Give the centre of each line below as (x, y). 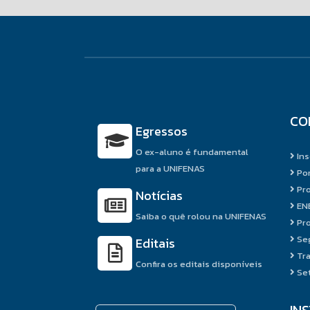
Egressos (162, 131)
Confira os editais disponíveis (199, 264)
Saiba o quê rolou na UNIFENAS (201, 216)
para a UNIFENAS (170, 168)
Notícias (159, 195)
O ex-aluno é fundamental (192, 152)
